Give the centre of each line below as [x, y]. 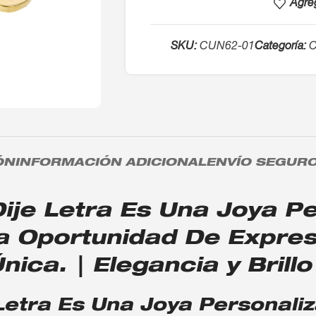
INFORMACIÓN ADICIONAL [110, 164]
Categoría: [281, 48]
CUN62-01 [227, 48]
